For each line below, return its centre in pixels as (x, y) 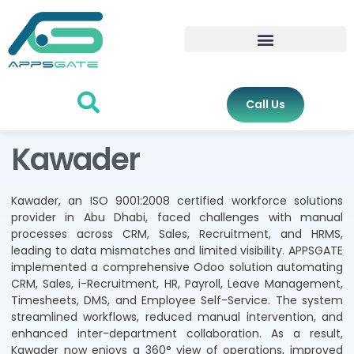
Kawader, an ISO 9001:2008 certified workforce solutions (177, 200)
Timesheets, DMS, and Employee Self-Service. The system (177, 300)
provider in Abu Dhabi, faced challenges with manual (177, 217)
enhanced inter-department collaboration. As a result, (177, 333)
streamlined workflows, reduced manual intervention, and (177, 316)
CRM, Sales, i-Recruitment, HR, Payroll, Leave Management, (177, 283)
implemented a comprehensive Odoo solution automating (177, 267)
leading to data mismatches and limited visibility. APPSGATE (177, 250)
